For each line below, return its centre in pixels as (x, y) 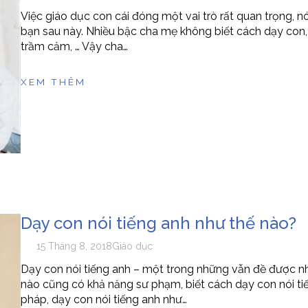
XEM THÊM (53, 82)
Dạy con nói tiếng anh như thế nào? (158, 223)
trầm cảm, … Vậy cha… (74, 47)
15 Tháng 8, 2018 (75, 246)
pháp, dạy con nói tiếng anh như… (103, 300)
